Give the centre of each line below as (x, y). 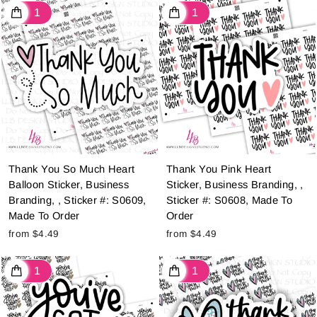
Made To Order (44, 216)
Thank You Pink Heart (219, 169)
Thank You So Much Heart (72, 169)
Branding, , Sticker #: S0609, (77, 201)
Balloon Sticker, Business (69, 185)
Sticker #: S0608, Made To (230, 201)
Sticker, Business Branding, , (235, 185)
